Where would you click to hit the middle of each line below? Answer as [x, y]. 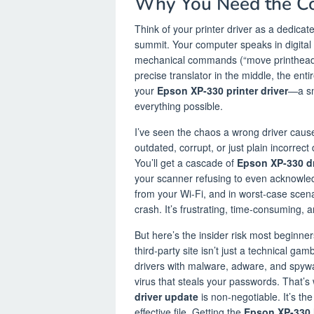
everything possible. [179, 105]
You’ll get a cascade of [186, 162]
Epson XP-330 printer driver [223, 90]
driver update [166, 296]
